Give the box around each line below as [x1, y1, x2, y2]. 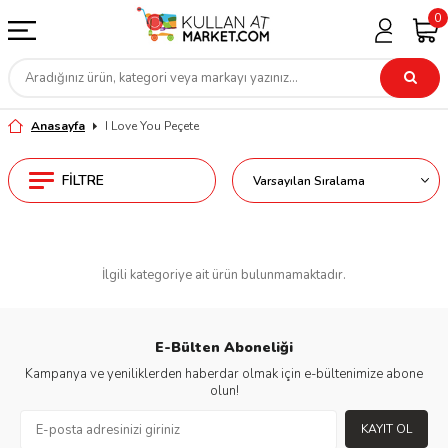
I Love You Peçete [105, 118, 199, 134]
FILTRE [62, 170, 104, 190]
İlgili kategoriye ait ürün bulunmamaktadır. [102, 266, 346, 284]
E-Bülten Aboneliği [155, 338, 293, 357]
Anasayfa [31, 118, 85, 134]
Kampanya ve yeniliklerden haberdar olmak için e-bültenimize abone [25, 365, 423, 383]
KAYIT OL [361, 421, 412, 438]
